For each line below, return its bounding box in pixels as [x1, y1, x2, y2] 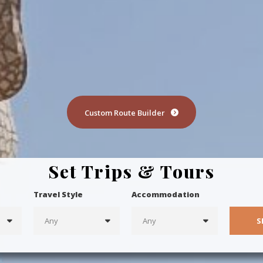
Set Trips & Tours [48, 159, 215, 183]
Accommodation [131, 188, 200, 200]
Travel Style [33, 188, 83, 200]
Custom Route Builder [85, 107, 165, 118]
